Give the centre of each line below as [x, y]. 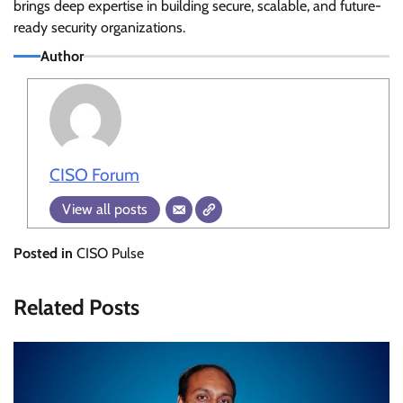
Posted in [45, 254]
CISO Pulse [110, 254]
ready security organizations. [99, 28]
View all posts [105, 210]
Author [62, 56]
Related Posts [76, 308]
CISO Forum [94, 175]
